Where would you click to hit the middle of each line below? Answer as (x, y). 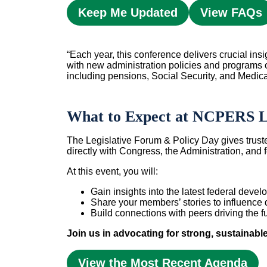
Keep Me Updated (128, 13)
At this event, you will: (112, 171)
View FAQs (231, 13)
